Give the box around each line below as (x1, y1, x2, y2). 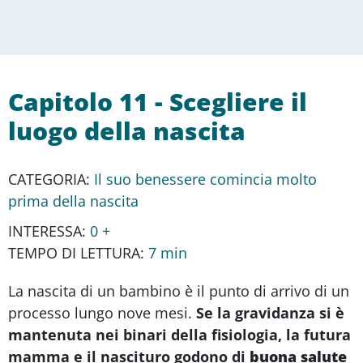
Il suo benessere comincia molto (94, 169, 317, 189)
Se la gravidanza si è (192, 302, 344, 322)
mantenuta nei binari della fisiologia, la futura (8, 324, 351, 344)
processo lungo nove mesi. (8, 302, 192, 322)
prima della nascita (8, 190, 139, 211)
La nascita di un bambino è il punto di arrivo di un (8, 280, 349, 301)
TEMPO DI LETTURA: (8, 242, 148, 263)
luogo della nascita (8, 113, 246, 147)
